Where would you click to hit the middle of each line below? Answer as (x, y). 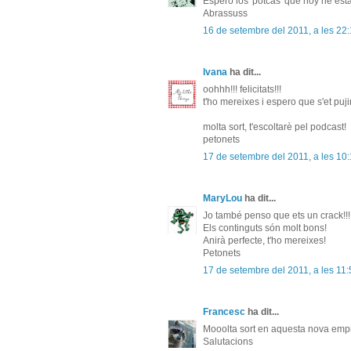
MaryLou (223, 199)
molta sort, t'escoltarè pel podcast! (275, 127)
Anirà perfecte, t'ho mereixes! (264, 241)
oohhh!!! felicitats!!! (242, 90)
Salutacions (228, 342)
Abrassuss (225, 14)
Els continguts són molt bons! (265, 228)
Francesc (224, 312)
